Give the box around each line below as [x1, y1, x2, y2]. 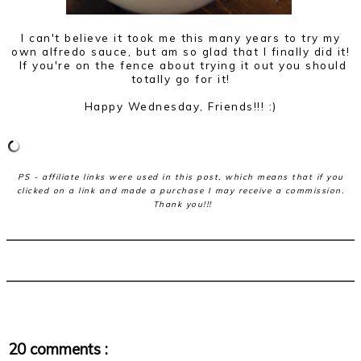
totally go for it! [131, 72, 230, 86]
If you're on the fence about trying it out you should [15, 58, 346, 73]
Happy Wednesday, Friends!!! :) [84, 99, 277, 114]
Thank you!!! [149, 199, 212, 210]
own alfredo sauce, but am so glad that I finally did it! [11, 44, 350, 59]
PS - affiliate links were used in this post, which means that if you [17, 172, 344, 183]
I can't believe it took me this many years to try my [21, 31, 340, 45]
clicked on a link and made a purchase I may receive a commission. [16, 185, 345, 197]
